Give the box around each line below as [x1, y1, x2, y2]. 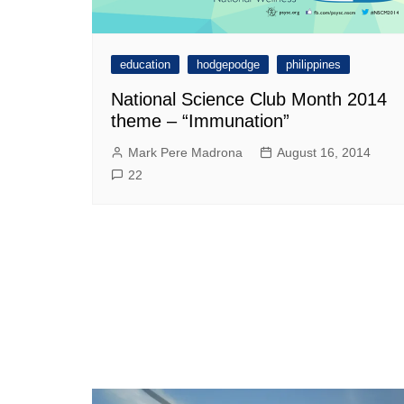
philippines [286, 57, 341, 71]
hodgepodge [197, 57, 260, 71]
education [120, 57, 170, 71]
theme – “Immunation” [111, 110, 289, 131]
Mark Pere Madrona [128, 144, 243, 160]
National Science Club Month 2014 [111, 88, 387, 109]
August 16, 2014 [277, 144, 371, 160]
